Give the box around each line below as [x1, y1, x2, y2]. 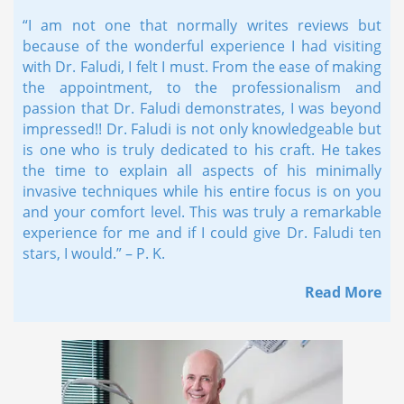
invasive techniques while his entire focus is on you [23, 180, 381, 201]
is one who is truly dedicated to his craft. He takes [23, 139, 381, 160]
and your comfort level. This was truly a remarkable [23, 201, 381, 222]
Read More [305, 281, 381, 302]
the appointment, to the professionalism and [23, 77, 381, 97]
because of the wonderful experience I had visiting [23, 35, 381, 56]
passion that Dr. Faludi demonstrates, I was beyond [23, 97, 381, 118]
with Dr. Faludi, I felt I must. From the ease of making [23, 56, 381, 77]
